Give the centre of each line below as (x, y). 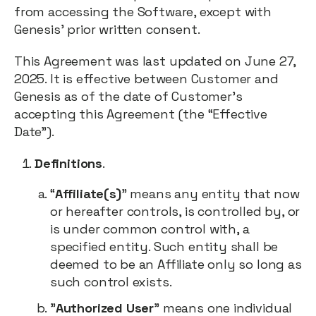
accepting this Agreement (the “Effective (141, 114)
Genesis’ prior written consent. (107, 29)
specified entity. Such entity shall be (164, 247)
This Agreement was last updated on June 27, (155, 61)
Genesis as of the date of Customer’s (128, 96)
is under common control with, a (150, 229)
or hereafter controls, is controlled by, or (175, 211)
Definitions (69, 163)
